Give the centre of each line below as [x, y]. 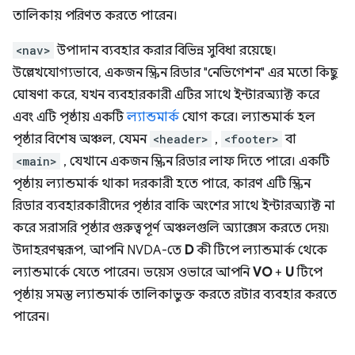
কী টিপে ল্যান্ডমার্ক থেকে [260, 250]
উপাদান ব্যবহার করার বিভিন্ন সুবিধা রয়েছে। [165, 50]
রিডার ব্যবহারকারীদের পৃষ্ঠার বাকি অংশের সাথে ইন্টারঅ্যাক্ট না [174, 206]
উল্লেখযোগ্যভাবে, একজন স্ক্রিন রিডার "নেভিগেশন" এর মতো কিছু [175, 73]
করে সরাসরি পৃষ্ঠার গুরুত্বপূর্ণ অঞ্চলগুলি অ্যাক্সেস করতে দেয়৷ [171, 228]
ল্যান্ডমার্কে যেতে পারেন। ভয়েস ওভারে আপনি [133, 272]
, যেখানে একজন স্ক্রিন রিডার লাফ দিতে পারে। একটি [195, 161]
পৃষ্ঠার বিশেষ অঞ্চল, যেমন [81, 139]
